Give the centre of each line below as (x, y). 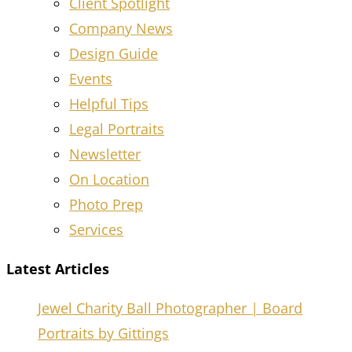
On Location (109, 179)
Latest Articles (58, 268)
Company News (121, 28)
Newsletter (105, 154)
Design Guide (114, 53)
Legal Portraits (117, 128)
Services (96, 229)
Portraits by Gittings (103, 333)
